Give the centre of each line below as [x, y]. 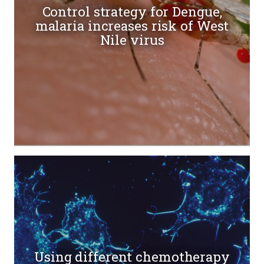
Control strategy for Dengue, [132, 12]
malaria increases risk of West [132, 26]
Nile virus [132, 40]
